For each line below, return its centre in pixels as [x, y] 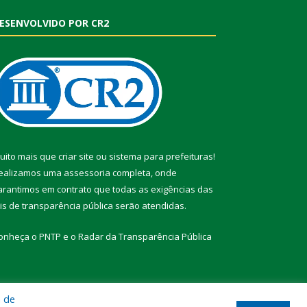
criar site [76, 157]
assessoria [87, 173]
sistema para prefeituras [161, 157]
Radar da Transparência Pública [145, 237]
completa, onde [144, 173]
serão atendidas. [150, 206]
